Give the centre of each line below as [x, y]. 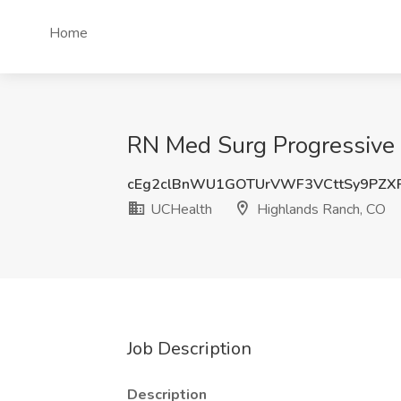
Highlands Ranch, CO [320, 209]
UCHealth [179, 209]
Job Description [189, 349]
